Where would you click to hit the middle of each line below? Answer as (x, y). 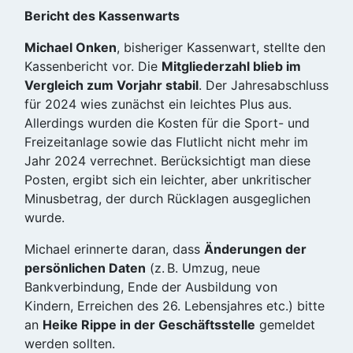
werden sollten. (70, 344)
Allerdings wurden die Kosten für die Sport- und (167, 123)
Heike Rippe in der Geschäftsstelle (149, 325)
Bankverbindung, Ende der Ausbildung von (151, 287)
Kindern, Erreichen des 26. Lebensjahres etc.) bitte (175, 306)
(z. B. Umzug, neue (203, 268)
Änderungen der (255, 249)
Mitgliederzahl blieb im (231, 66)
